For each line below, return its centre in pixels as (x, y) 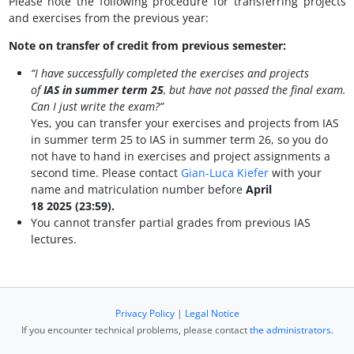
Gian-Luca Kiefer (224, 173)
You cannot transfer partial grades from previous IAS (170, 223)
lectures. (53, 239)
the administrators (290, 330)
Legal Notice (212, 313)
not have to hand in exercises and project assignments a (180, 156)
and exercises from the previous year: (108, 18)
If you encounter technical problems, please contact (135, 330)
